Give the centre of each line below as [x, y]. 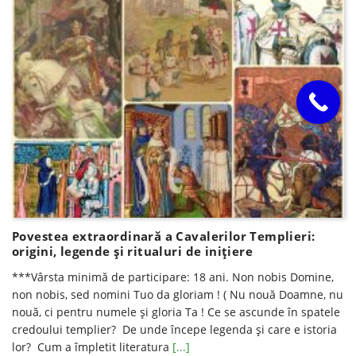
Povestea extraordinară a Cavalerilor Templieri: [164, 236]
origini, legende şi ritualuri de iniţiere [133, 252]
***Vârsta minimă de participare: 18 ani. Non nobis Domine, [173, 277]
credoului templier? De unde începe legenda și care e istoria [174, 330]
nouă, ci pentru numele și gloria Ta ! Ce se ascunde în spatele [176, 312]
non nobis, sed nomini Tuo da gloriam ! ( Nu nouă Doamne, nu [178, 295]
